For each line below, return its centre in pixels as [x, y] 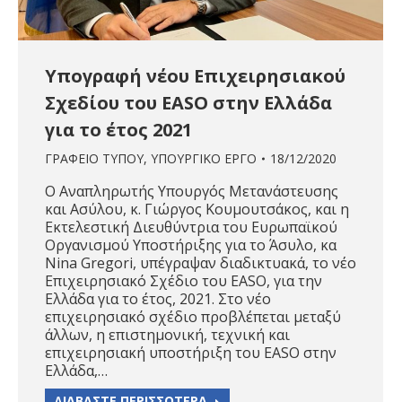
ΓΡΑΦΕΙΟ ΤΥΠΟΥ [94, 159]
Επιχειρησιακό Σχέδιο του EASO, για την [184, 281]
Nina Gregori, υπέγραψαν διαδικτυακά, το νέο [201, 263]
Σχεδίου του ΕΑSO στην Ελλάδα [188, 103]
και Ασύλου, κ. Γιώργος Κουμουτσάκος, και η [197, 210]
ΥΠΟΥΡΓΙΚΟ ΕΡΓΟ [204, 159]
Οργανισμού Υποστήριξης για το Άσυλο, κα [191, 245]
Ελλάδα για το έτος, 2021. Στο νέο [158, 299]
